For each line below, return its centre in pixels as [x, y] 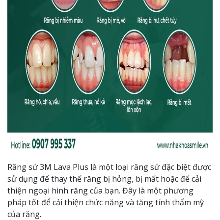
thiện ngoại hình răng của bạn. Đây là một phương [100, 191]
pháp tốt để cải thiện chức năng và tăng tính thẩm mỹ [106, 202]
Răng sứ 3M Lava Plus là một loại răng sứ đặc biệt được [109, 167]
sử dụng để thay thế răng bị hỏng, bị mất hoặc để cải [104, 179]
